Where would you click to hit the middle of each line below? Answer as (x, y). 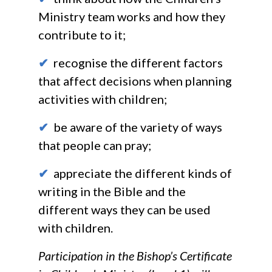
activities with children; (102, 99)
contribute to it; (82, 34)
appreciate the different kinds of (140, 173)
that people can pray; (94, 145)
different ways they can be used (124, 209)
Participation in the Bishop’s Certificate (135, 255)
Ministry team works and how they (131, 16)
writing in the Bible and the (112, 191)
